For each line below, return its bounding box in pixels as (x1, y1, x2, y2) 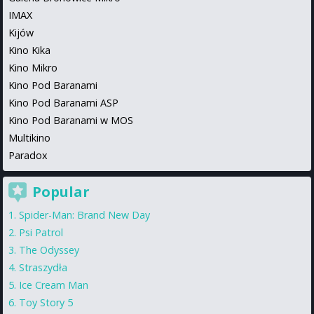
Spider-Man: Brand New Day (19, 207, 150, 221)
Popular (32, 182, 90, 201)
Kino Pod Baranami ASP (8, 95, 118, 109)
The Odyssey (19, 243, 79, 257)
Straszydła (19, 260, 67, 274)
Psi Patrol (19, 225, 63, 239)
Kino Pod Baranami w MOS (8, 113, 133, 127)
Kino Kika (8, 43, 50, 57)
